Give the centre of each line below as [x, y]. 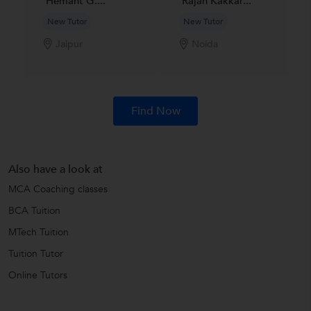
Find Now [155, 111]
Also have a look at [56, 169]
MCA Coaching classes [58, 189]
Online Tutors [38, 275]
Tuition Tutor [36, 253]
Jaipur [69, 44]
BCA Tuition [34, 210]
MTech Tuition [39, 232]
